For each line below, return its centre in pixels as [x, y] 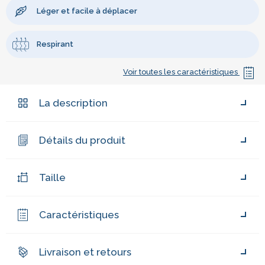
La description [73, 103]
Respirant [55, 44]
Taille [52, 178]
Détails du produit [82, 140]
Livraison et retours [85, 252]
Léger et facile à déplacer [87, 11]
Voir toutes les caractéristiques [181, 72]
